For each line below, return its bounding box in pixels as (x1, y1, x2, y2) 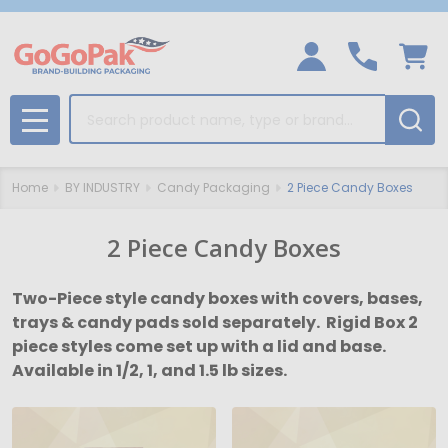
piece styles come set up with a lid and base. (12, 335, 389, 358)
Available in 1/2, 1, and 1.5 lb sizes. (12, 359, 293, 382)
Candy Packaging (157, 179, 270, 196)
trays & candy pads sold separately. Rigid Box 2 (12, 311, 418, 334)
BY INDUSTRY (65, 179, 140, 196)
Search (69, 94, 125, 117)
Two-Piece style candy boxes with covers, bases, (12, 287, 423, 310)
